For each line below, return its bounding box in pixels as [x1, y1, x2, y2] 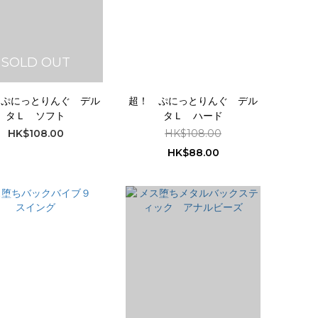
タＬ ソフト [6, 109, 65, 122]
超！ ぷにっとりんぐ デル [128, 94, 258, 107]
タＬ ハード [163, 109, 223, 122]
